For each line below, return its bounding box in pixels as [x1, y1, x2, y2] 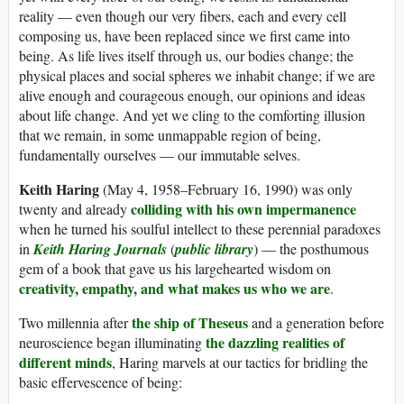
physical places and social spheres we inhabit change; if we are [19, 66, 375, 86]
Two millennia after [19, 313, 132, 333]
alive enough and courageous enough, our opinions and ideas [19, 86, 365, 106]
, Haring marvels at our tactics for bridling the [112, 353, 368, 372]
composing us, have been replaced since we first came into [19, 26, 350, 46]
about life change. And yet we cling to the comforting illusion [19, 106, 365, 125]
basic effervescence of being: [19, 372, 182, 392]
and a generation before [248, 313, 384, 333]
